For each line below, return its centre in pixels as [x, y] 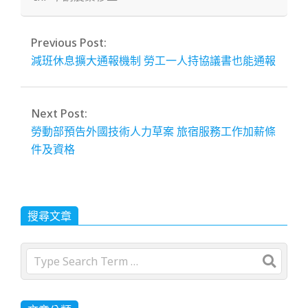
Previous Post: [69, 43]
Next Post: [59, 113]
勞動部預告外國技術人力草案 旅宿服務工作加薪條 [153, 131]
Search [44, 255]
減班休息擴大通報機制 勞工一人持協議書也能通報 [153, 60]
